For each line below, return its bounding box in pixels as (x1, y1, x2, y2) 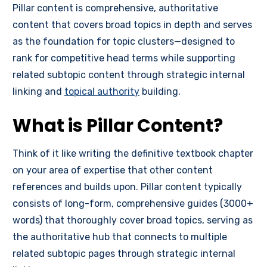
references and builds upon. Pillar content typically (13, 181, 242, 193)
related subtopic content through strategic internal (13, 69, 245, 81)
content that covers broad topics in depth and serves (13, 19, 252, 31)
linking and (13, 86, 64, 98)
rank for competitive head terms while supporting (13, 52, 235, 64)
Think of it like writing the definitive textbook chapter (13, 148, 253, 160)
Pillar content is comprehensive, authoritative (13, 2, 218, 14)
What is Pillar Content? (13, 113, 223, 139)
